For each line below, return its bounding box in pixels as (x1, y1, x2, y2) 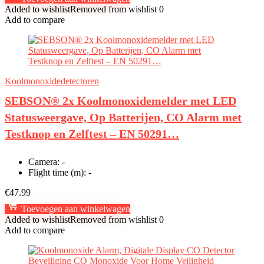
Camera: (28, 157, 60, 167)
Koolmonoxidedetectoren (5, 76, 99, 86)
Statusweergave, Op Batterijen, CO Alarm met (5, 111, 242, 124)
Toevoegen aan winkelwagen (19, 204, 130, 214)
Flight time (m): (28, 167, 86, 177)
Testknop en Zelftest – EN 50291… (5, 127, 179, 140)
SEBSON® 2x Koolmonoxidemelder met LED (5, 94, 236, 107)
